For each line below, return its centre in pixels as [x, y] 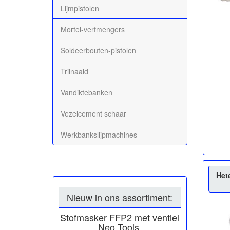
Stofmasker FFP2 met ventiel [120, 217]
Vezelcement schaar [93, 113]
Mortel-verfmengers [93, 29]
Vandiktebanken [87, 92]
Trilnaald [74, 71]
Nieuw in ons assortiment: [120, 197]
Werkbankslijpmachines [99, 134]
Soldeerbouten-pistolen [98, 50]
